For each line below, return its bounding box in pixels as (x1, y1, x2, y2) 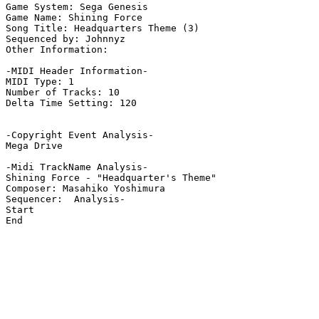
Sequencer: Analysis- (6, 194, 125, 205)
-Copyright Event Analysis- (6, 130, 154, 141)
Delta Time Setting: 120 (6, 98, 137, 109)
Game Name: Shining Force (6, 12, 142, 23)
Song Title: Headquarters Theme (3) (6, 23, 199, 34)
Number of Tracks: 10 (6, 87, 120, 98)
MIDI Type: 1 (6, 76, 74, 88)
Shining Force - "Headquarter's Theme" (6, 172, 216, 184)
